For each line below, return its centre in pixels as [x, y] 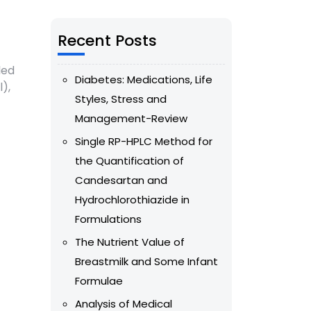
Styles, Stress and [121, 99]
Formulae [99, 281]
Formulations [108, 219]
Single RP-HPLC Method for [144, 142]
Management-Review [131, 119]
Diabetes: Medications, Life [144, 80]
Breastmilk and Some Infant [146, 262]
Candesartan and [121, 180]
